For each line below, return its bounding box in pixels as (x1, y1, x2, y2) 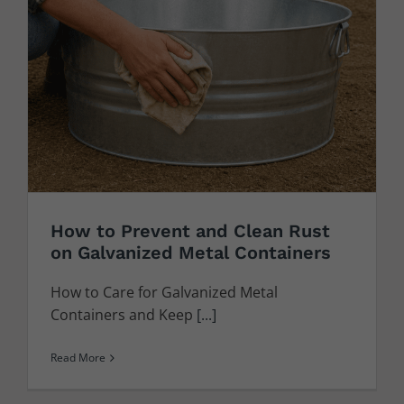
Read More (50, 350, 106, 366)
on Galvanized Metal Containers (50, 242, 331, 264)
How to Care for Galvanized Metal (50, 282, 278, 303)
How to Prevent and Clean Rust (50, 220, 330, 243)
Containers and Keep (50, 305, 193, 326)
